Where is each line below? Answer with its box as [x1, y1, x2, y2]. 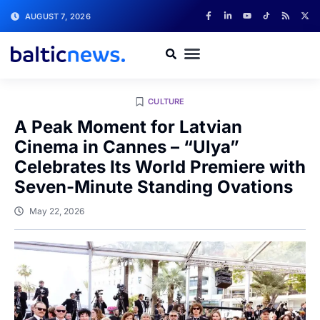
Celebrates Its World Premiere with [14, 156, 306, 177]
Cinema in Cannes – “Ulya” [14, 136, 239, 157]
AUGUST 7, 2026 [25, 11, 91, 21]
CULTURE [148, 96, 185, 106]
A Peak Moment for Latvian [14, 116, 242, 137]
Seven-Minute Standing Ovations [14, 176, 293, 197]
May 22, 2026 [29, 206, 84, 216]
